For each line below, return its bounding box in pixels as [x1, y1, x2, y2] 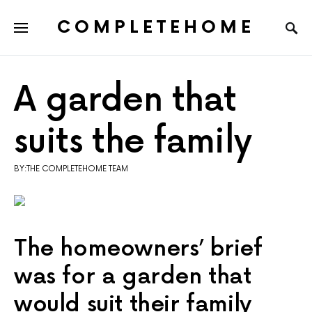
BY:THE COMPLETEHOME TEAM [14, 164, 128, 174]
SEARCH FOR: [14, 36, 65, 45]
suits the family [14, 123, 252, 163]
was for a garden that [14, 263, 251, 291]
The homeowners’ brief [14, 235, 263, 263]
